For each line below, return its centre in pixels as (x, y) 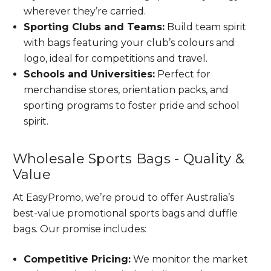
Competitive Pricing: (77, 259)
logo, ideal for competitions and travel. (115, 58)
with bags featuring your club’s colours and (129, 43)
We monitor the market (189, 259)
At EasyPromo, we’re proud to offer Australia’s (123, 198)
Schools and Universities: (89, 74)
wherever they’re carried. (84, 11)
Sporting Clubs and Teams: (94, 27)
